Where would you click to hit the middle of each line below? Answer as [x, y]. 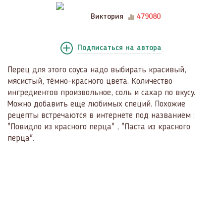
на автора [143, 48]
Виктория [107, 17]
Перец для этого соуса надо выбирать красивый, [97, 70]
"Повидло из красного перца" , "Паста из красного [99, 127]
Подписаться [101, 48]
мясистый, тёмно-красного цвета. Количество [90, 81]
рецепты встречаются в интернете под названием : [101, 115]
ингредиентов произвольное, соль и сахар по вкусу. [101, 93]
